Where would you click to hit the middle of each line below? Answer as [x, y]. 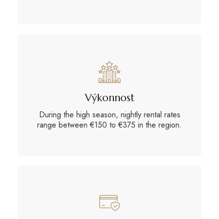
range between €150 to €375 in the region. [109, 125]
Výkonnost [109, 98]
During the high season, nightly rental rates [109, 114]
